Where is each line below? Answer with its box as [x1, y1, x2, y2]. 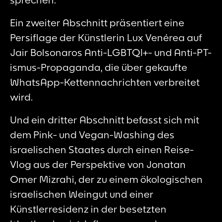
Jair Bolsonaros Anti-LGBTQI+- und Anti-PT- [10, 46, 212, 58]
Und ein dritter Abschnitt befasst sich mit [10, 113, 199, 126]
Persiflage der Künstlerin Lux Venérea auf [10, 31, 202, 44]
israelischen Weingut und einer [10, 187, 154, 200]
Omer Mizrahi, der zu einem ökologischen [10, 172, 203, 185]
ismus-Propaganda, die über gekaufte [10, 60, 187, 73]
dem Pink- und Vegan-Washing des [10, 128, 174, 141]
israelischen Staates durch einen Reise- [10, 143, 194, 156]
